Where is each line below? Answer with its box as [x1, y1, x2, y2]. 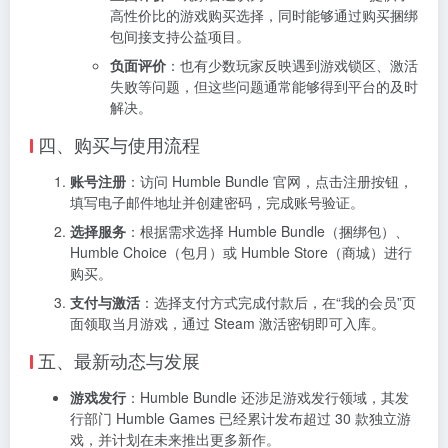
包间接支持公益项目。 [110, 25, 250, 46]
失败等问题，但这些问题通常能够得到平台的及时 [110, 75, 418, 96]
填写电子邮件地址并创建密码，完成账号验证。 [70, 191, 364, 212]
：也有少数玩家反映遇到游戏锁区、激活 [166, 54, 418, 75]
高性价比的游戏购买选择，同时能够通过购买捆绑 [110, 4, 418, 25]
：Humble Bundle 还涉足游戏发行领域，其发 [126, 386, 409, 407]
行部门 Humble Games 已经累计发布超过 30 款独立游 [70, 407, 411, 428]
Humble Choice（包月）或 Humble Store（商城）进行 [70, 241, 412, 262]
